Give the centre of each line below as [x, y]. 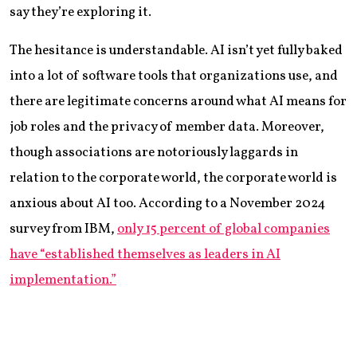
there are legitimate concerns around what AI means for [178, 101]
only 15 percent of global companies [224, 229]
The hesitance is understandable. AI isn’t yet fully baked [176, 50]
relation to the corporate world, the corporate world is [173, 178]
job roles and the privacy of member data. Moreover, [167, 127]
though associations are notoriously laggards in [154, 152]
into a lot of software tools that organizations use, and [174, 76]
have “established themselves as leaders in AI [145, 254]
